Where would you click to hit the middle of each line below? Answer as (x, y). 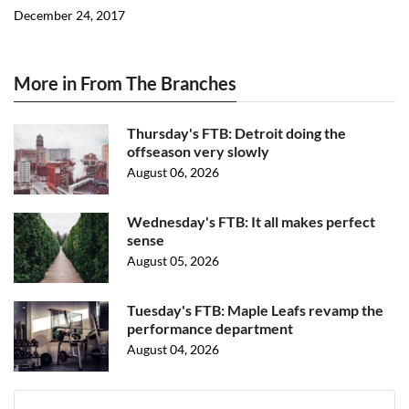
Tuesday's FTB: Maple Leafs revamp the (255, 309)
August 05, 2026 (173, 260)
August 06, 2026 (173, 172)
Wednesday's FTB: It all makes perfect (251, 221)
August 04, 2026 (173, 349)
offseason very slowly (198, 151)
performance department (210, 328)
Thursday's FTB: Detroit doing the (236, 132)
